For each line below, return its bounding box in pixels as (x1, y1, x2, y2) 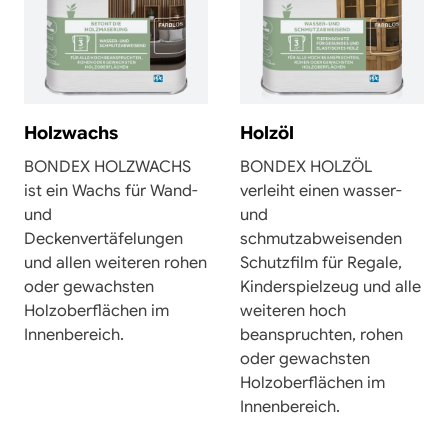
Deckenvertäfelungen (24, 228, 183, 249)
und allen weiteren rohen (24, 252, 207, 273)
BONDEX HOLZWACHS (24, 156, 191, 177)
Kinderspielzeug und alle (240, 276, 421, 297)
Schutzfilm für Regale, (240, 252, 402, 273)
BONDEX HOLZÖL (240, 156, 372, 177)
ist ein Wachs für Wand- (24, 180, 198, 201)
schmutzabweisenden (240, 228, 402, 249)
